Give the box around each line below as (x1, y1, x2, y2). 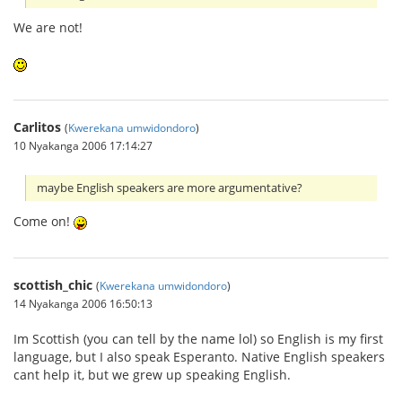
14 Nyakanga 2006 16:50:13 (13, 295, 153, 310)
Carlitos (13, 118, 61, 136)
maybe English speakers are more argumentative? (37, 180, 303, 197)
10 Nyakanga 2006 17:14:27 (13, 138, 153, 153)
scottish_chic (13, 275, 92, 293)
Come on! (13, 212, 74, 230)
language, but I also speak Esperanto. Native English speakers (13, 347, 385, 365)
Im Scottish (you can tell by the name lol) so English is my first (13, 329, 383, 347)
